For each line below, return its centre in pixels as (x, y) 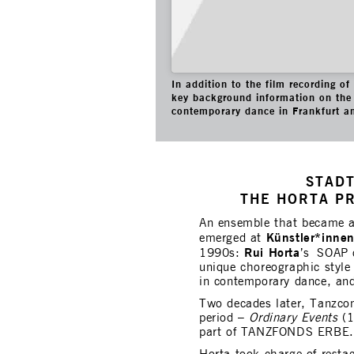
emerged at (233, 238)
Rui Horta (272, 252)
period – (224, 318)
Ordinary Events (294, 318)
